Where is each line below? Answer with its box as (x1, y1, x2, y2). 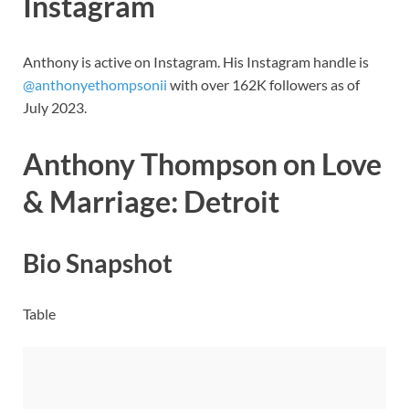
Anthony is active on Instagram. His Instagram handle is (23, 53, 369, 71)
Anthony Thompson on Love (23, 146, 382, 183)
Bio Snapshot (23, 247, 173, 279)
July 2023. (23, 99, 87, 117)
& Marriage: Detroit (23, 184, 279, 220)
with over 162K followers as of (167, 76, 360, 94)
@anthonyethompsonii (23, 76, 167, 94)
